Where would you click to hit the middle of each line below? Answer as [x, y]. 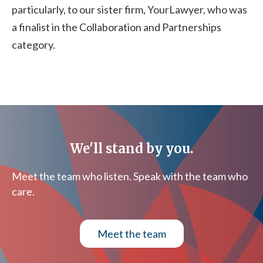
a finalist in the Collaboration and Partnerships [117, 27]
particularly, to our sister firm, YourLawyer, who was [129, 9]
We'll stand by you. [131, 148]
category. [33, 44]
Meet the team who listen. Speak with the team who [130, 176]
